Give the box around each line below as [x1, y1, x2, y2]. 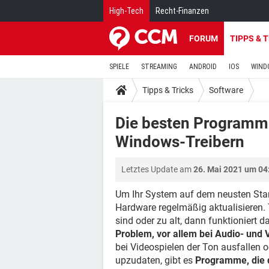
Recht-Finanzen [156, 6, 209, 16]
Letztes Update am [121, 165, 193, 174]
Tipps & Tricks [142, 85, 193, 95]
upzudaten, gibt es [115, 255, 195, 266]
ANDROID [189, 62, 217, 71]
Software [209, 85, 243, 95]
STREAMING [141, 62, 177, 71]
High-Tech [109, 6, 144, 16]
